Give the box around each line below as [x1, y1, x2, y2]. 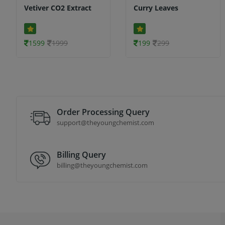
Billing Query [57, 149, 106, 160]
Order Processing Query [57, 106, 150, 118]
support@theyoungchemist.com [57, 118, 154, 127]
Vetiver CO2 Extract [24, 3, 91, 13]
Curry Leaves [134, 3, 179, 13]
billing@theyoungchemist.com [57, 160, 148, 170]
